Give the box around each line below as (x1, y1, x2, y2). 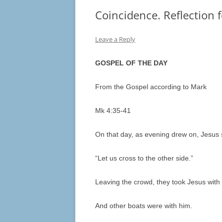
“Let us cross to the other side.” (95, 154, 193, 163)
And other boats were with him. (95, 202, 192, 210)
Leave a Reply (95, 35, 135, 44)
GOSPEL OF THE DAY (95, 59, 167, 67)
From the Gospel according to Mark (95, 83, 207, 91)
